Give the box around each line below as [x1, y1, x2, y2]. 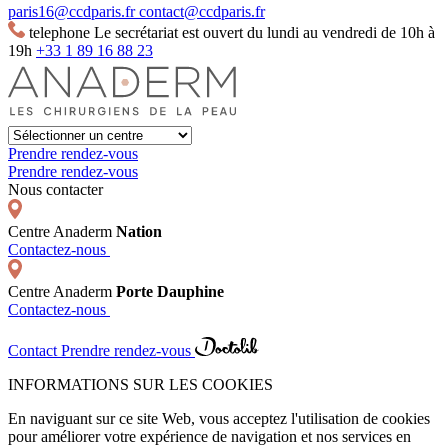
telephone [25, 24, 90, 42]
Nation [116, 223, 162, 241]
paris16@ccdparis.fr [8, 3, 139, 21]
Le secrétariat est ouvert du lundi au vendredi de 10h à [94, 24, 435, 42]
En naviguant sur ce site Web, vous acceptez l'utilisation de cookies [8, 410, 430, 428]
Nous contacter [8, 181, 103, 199]
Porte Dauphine [116, 283, 224, 301]
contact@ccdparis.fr [139, 3, 265, 21]
